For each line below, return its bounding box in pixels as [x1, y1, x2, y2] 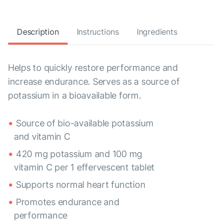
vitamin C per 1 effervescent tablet [14, 162, 155, 173]
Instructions [76, 27, 119, 37]
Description [17, 27, 59, 37]
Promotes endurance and [16, 197, 119, 208]
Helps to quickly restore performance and [8, 62, 178, 73]
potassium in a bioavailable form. [8, 90, 141, 101]
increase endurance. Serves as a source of [8, 76, 180, 87]
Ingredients [136, 27, 177, 37]
